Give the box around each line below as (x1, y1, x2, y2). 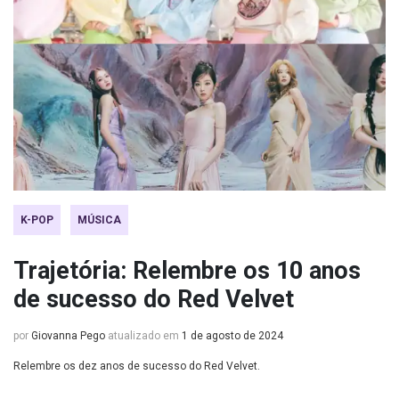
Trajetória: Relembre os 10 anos (13, 256, 361, 285)
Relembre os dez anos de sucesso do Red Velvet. (13, 360, 260, 372)
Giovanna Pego (31, 330, 105, 342)
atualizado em (105, 330, 182, 342)
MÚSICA (77, 214, 121, 226)
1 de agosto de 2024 (182, 330, 283, 342)
